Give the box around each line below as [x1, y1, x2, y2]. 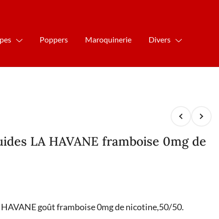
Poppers [40, 34, 68, 44]
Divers [149, 34, 171, 44]
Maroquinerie [85, 34, 132, 44]
